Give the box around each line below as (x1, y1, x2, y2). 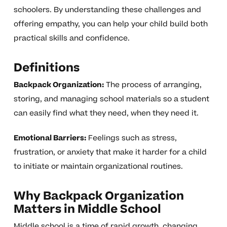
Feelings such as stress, (86, 133, 177, 144)
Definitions (13, 60, 80, 77)
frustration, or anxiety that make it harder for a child (13, 147, 207, 158)
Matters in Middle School (13, 201, 161, 218)
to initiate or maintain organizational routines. (13, 161, 183, 172)
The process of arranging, (103, 80, 202, 91)
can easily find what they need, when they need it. (13, 108, 199, 119)
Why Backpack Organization (13, 188, 184, 205)
